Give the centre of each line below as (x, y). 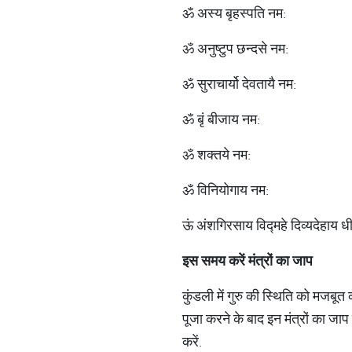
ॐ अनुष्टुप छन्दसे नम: (235, 48)
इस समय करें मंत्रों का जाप (247, 260)
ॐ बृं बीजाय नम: (221, 119)
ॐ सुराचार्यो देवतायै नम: (239, 84)
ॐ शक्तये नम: (216, 154)
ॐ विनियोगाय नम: (225, 190)
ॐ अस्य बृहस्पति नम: (234, 13)
